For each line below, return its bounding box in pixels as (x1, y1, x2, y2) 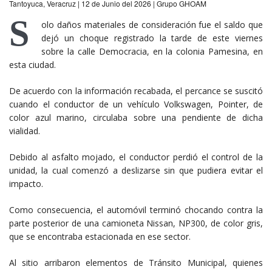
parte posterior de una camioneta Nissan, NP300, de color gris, (9, 217, 263, 229)
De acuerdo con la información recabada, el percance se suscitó (9, 84, 263, 97)
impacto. (9, 177, 43, 189)
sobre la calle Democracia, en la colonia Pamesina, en (41, 45, 263, 57)
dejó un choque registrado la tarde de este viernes (41, 32, 263, 44)
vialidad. (9, 124, 40, 137)
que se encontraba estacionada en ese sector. (9, 230, 191, 242)
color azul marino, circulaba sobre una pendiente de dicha (9, 111, 263, 123)
